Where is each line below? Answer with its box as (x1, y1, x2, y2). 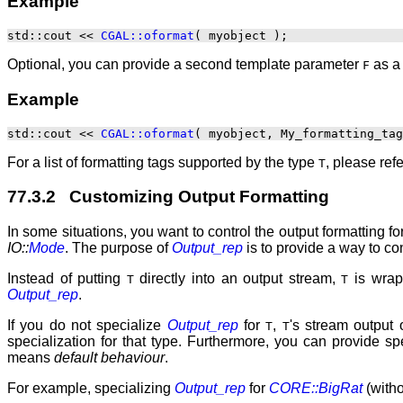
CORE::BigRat (269, 381, 363, 397)
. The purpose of (65, 240, 172, 256)
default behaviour (54, 350, 165, 366)
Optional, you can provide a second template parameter (7, 57, 363, 73)
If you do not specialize (7, 318, 167, 334)
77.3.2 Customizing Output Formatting (7, 187, 329, 207)
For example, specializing (7, 381, 175, 397)
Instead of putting (7, 271, 127, 287)
